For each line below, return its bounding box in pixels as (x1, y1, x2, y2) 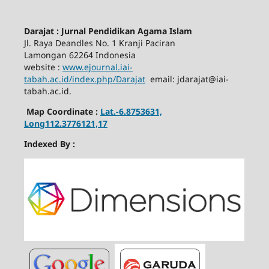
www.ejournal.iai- (62, 61, 133, 73)
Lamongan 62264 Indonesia (23, 49, 136, 61)
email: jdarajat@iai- (145, 73, 229, 85)
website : (23, 61, 62, 73)
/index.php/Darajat (68, 73, 145, 85)
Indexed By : (23, 138, 77, 150)
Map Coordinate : (23, 106, 100, 118)
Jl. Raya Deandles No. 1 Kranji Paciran (23, 37, 175, 49)
